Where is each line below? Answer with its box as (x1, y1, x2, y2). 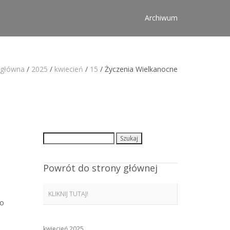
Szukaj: (42, 133, 62, 142)
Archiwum (145, 13, 178, 23)
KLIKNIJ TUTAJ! (48, 189, 88, 198)
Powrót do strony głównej (43, 162, 158, 174)
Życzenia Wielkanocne (105, 64, 178, 74)
